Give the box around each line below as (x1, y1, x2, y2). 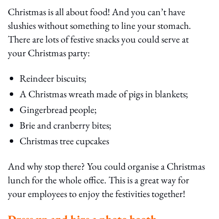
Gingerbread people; (20, 103, 97, 116)
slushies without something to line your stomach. (8, 19, 191, 32)
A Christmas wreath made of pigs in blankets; (20, 87, 188, 100)
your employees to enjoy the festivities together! (8, 187, 185, 200)
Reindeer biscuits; (20, 71, 87, 85)
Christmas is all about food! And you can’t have (8, 5, 185, 18)
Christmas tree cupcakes (20, 134, 109, 147)
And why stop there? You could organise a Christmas (8, 159, 205, 173)
